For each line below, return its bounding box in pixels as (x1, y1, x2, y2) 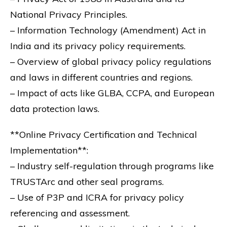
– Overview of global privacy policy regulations (10, 55, 211, 67)
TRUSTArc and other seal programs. (10, 175, 164, 187)
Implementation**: (10, 144, 88, 156)
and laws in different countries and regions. (10, 71, 193, 83)
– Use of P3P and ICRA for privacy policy (10, 191, 184, 203)
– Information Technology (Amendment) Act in (10, 24, 206, 36)
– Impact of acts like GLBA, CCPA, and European (10, 87, 214, 99)
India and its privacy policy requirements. (10, 40, 185, 52)
